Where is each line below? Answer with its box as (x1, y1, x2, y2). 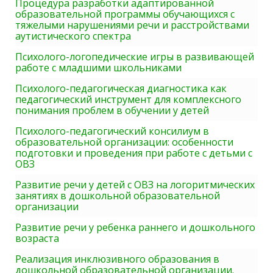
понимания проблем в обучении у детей (15, 104, 209, 118)
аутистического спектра (15, 29, 131, 43)
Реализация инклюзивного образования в (15, 252, 219, 266)
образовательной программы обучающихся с (15, 7, 235, 21)
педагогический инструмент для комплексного (15, 93, 241, 107)
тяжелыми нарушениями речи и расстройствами (15, 18, 249, 32)
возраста (15, 232, 59, 246)
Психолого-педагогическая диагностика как (15, 82, 227, 96)
